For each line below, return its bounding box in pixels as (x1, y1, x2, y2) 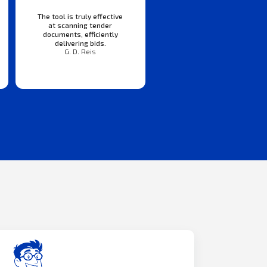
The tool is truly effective (38, 12, 123, 21)
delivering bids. (54, 39, 106, 48)
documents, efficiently (42, 30, 118, 39)
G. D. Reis (64, 47, 97, 57)
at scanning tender (48, 21, 113, 30)
